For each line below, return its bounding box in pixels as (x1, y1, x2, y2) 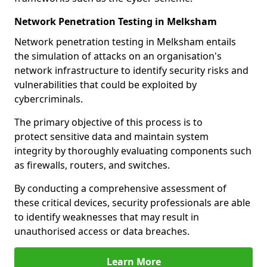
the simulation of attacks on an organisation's (14, 49, 222, 63)
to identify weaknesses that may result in (14, 210, 199, 223)
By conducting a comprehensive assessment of (14, 182, 226, 195)
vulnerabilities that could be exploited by (14, 78, 197, 91)
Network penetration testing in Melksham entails (14, 35, 236, 48)
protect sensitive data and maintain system (14, 130, 209, 143)
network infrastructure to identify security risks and (14, 64, 249, 77)
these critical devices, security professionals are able (14, 196, 250, 209)
